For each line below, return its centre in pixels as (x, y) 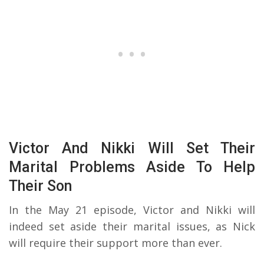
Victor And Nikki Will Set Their (132, 148)
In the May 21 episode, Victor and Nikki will (132, 210)
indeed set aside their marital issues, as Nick (132, 227)
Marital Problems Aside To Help (132, 167)
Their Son (40, 186)
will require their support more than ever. (115, 243)
